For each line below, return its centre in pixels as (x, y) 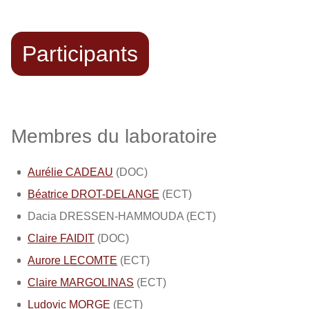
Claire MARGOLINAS (81, 282)
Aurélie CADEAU (70, 172)
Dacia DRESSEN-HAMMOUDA (106, 216)
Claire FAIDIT (61, 238)
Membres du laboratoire (114, 136)
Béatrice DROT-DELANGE (93, 194)
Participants (80, 54)
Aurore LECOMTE (72, 260)
